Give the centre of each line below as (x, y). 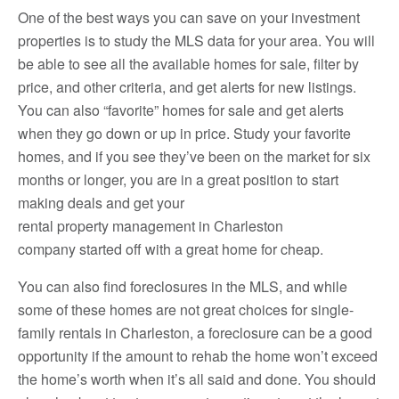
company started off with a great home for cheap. (171, 249)
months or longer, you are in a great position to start (178, 179)
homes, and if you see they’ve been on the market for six (194, 156)
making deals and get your (101, 203)
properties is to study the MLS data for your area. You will (196, 41)
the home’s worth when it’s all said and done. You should (197, 379)
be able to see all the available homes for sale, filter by (188, 64)
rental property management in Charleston (151, 226)
